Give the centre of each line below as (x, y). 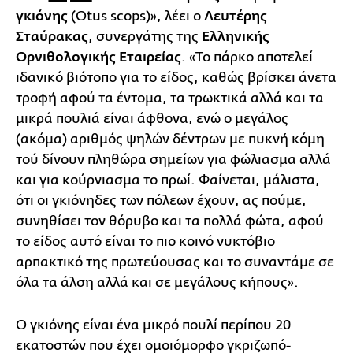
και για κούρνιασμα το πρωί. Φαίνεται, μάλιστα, (168, 180)
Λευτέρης (236, 16)
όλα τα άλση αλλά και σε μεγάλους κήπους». (157, 282)
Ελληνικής (236, 37)
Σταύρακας (52, 37)
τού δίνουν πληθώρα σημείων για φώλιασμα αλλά (173, 159)
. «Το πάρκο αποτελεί (247, 57)
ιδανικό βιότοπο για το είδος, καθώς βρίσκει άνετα (176, 77)
